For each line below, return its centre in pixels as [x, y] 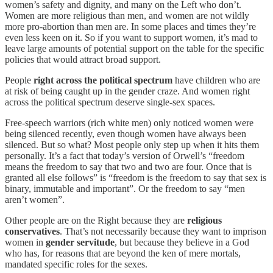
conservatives [32, 232]
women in [25, 243]
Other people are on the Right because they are [96, 221]
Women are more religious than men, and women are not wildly [127, 16]
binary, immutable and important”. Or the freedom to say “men [125, 189]
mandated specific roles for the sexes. [76, 264]
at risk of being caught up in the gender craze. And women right [127, 91]
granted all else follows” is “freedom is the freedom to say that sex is [136, 178]
